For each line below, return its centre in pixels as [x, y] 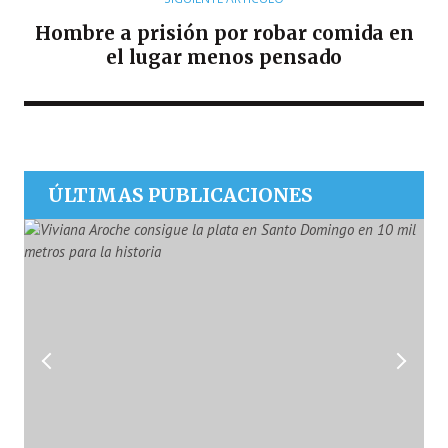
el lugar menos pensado [224, 57]
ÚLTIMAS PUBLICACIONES [180, 195]
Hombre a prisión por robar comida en [224, 33]
